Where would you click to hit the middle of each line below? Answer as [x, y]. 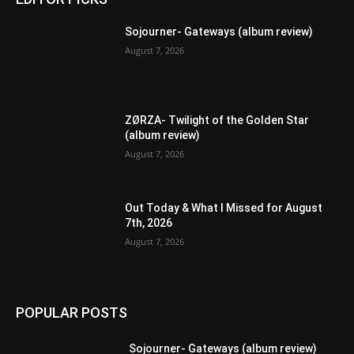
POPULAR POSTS [72, 313]
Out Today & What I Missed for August [224, 208]
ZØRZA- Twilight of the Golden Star [217, 120]
